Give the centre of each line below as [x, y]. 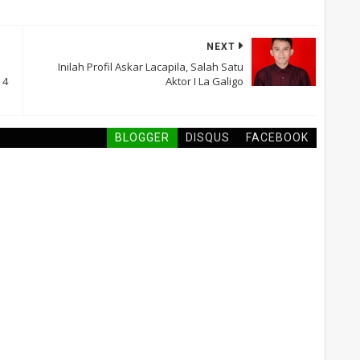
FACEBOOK [277, 138]
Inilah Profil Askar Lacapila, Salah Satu [150, 67]
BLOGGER [142, 138]
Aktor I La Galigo [204, 82]
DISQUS [207, 138]
